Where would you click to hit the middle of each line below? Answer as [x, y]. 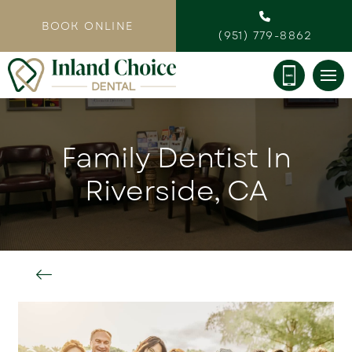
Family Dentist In [176, 158]
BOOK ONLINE [88, 26]
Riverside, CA [176, 191]
